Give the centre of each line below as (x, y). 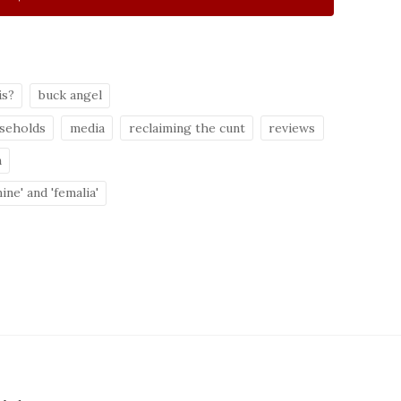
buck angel (70, 95)
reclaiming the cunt (187, 128)
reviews (292, 128)
